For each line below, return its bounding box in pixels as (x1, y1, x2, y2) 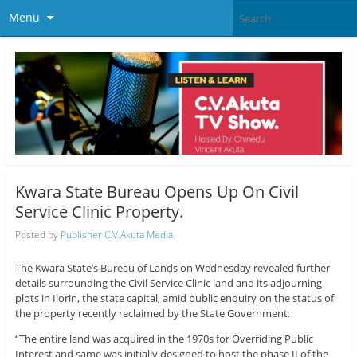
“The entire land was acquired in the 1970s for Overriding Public (14, 331, 313, 346)
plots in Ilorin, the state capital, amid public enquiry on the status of (14, 290, 334, 305)
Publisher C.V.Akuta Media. (60, 227, 175, 241)
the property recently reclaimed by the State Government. (14, 305, 290, 320)
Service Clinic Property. (14, 201, 183, 223)
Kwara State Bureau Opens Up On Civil (14, 181, 299, 203)
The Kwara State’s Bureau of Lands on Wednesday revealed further (14, 260, 330, 275)
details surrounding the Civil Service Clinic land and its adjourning (14, 275, 322, 290)
